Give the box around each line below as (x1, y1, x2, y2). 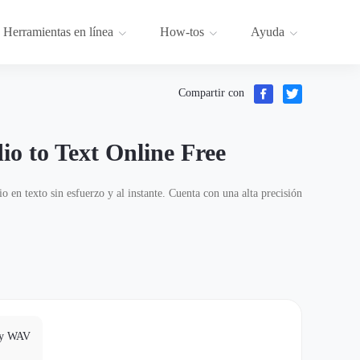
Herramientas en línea (3, 25, 113, 39)
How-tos (160, 25, 204, 39)
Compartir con (178, 87, 244, 100)
